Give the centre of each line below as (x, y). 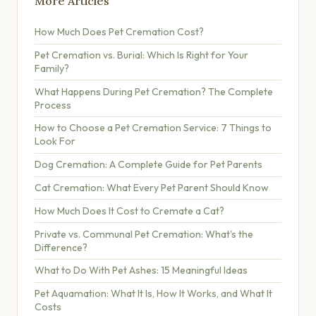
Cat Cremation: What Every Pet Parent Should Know (152, 188)
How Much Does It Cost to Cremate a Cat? (129, 211)
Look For (55, 141)
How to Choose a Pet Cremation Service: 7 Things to (153, 128)
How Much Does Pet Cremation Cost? (119, 32)
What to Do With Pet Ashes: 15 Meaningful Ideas (141, 271)
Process (53, 105)
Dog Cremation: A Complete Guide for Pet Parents (148, 165)
